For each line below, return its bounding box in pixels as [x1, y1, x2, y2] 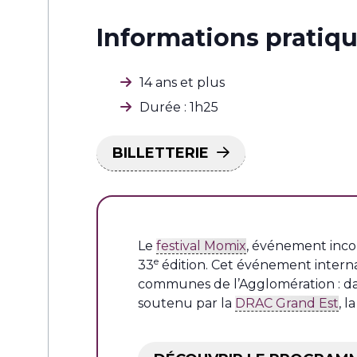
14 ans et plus [139, 74, 225, 90]
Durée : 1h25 [139, 99, 218, 115]
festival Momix [156, 237, 246, 253]
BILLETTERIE [112, 143, 209, 162]
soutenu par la [138, 295, 235, 311]
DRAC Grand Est [235, 295, 339, 311]
